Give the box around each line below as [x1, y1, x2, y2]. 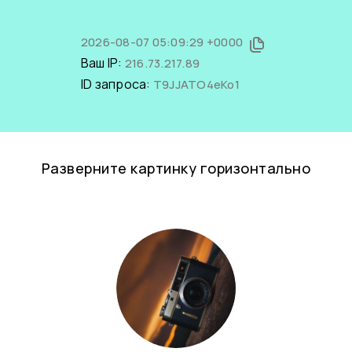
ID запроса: [80, 75, 153, 93]
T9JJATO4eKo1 [152, 76, 240, 93]
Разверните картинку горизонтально [41, 159, 311, 178]
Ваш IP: [80, 54, 125, 71]
